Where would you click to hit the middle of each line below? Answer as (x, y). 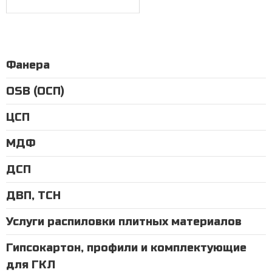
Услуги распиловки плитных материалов (124, 222)
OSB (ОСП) (35, 91)
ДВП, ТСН (33, 196)
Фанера (28, 65)
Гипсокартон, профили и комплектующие (126, 248)
